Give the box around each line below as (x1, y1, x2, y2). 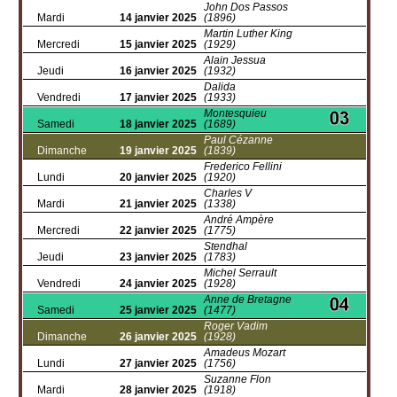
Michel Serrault (204, 267, 276, 279)
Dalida (204, 81, 236, 93)
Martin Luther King (204, 27, 292, 40)
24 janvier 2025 (120, 277, 197, 290)
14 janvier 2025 (120, 12, 197, 24)
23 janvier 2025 (120, 251, 197, 263)
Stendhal (204, 240, 247, 253)
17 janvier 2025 (120, 91, 197, 104)
